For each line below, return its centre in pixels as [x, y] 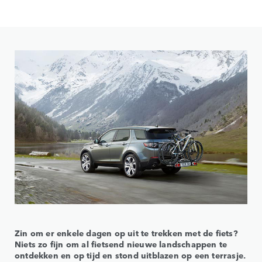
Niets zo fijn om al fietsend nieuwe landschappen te [121, 244]
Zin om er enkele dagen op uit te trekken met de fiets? [126, 232]
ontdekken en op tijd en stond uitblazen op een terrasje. [130, 255]
